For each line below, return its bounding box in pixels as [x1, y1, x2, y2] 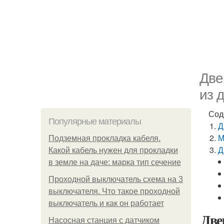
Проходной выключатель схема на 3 [48, 175, 183, 183]
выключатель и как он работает [48, 199, 164, 207]
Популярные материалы [48, 116, 141, 126]
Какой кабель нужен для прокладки [48, 146, 178, 154]
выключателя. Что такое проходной [48, 187, 180, 195]
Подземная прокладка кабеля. [48, 134, 160, 142]
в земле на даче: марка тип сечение [48, 158, 181, 166]
